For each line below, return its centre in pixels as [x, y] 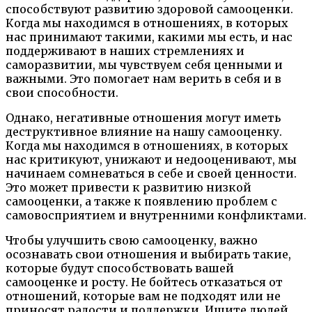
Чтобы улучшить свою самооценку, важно [132, 241]
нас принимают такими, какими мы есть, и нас [149, 37]
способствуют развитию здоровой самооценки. [149, 9]
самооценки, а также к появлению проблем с [141, 202]
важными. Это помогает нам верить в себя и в [143, 79]
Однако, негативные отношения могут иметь [143, 118]
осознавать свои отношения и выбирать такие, [148, 255]
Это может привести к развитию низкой [128, 188]
